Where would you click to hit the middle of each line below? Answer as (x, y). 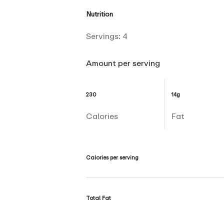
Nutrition (99, 14)
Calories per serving (112, 157)
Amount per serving (123, 63)
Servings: (104, 36)
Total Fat (98, 197)
